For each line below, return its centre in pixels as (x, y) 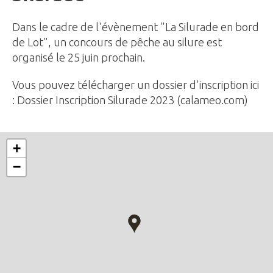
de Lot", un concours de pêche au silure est (117, 42)
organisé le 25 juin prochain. (79, 57)
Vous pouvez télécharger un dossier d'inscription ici (136, 84)
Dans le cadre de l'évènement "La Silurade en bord (136, 27)
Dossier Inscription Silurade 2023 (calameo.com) (133, 100)
